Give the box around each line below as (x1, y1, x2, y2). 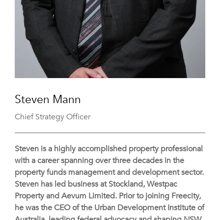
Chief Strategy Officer (15, 111, 90, 123)
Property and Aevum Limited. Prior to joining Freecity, (15, 191, 201, 202)
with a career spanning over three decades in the (15, 155, 184, 166)
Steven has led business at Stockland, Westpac (15, 179, 177, 190)
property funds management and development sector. (15, 167, 204, 178)
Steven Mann (15, 92, 81, 108)
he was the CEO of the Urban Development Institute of (15, 202, 204, 214)
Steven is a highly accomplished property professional (15, 143, 203, 155)
